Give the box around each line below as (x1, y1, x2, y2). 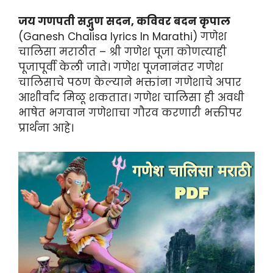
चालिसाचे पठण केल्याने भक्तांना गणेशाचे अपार (18, 75, 241, 90)
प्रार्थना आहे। (18, 121, 74, 136)
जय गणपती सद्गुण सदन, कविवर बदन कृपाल (18, 14, 230, 29)
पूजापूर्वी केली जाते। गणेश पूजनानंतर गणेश (18, 60, 223, 75)
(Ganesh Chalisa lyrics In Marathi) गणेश (18, 29, 227, 44)
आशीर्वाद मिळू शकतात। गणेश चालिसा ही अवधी (18, 90, 244, 105)
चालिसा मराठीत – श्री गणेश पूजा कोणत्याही (18, 44, 227, 60)
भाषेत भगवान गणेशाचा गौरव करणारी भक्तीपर (18, 105, 242, 121)
